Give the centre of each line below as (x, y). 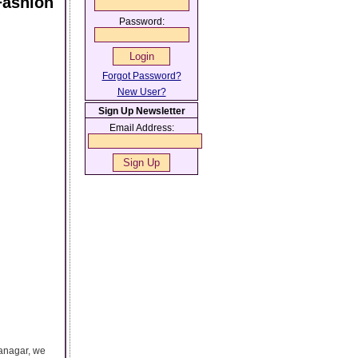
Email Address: (141, 128)
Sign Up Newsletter (141, 111)
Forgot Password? (141, 76)
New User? (141, 92)
